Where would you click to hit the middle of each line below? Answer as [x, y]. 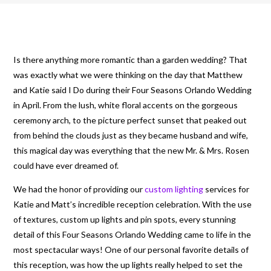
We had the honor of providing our [79, 189]
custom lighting [174, 189]
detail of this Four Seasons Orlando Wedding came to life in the [132, 234]
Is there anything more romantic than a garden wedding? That [131, 59]
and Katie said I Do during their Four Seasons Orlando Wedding [133, 90]
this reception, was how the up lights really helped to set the [128, 264]
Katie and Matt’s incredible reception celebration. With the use [133, 204]
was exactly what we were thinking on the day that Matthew [128, 74]
